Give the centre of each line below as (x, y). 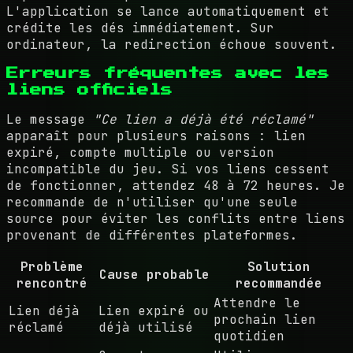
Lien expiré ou (154, 310)
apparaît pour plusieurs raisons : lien (156, 136)
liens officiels (89, 90)
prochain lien (265, 319)
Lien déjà (44, 310)
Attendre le (257, 303)
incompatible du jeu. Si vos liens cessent (168, 169)
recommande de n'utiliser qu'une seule (152, 202)
